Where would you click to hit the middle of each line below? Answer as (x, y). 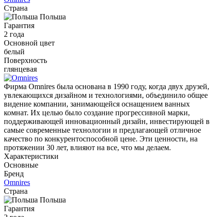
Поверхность (25, 60)
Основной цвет (29, 43)
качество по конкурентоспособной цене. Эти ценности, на (101, 139)
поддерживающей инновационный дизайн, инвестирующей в (107, 121)
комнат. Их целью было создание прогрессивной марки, (97, 112)
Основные (21, 165)
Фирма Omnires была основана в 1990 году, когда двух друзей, (107, 86)
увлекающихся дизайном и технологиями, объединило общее (106, 95)
